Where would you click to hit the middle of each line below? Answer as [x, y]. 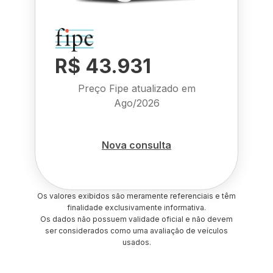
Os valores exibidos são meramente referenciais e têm [136, 196]
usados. [136, 242]
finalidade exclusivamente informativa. [136, 207]
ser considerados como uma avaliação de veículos [136, 231]
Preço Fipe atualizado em [136, 88]
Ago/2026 [136, 103]
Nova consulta [136, 145]
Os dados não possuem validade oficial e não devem [136, 219]
